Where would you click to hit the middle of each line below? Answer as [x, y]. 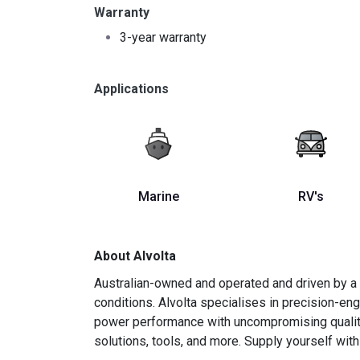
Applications [131, 89]
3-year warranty [163, 38]
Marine [158, 197]
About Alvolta [135, 256]
